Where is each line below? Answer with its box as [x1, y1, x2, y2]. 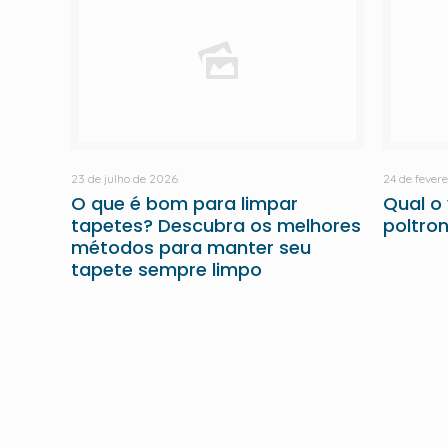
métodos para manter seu [71, 235, 312, 260]
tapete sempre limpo [71, 257, 263, 282]
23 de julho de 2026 [71, 171, 179, 186]
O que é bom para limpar [71, 191, 299, 216]
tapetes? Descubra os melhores [71, 213, 362, 238]
